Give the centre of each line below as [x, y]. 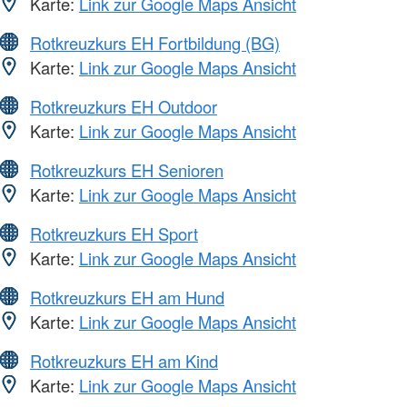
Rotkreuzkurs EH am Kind [124, 360]
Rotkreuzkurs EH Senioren [127, 169]
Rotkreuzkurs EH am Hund [127, 297]
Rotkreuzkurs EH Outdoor [124, 106]
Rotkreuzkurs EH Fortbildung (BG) [155, 42]
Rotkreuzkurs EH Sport [114, 233]
